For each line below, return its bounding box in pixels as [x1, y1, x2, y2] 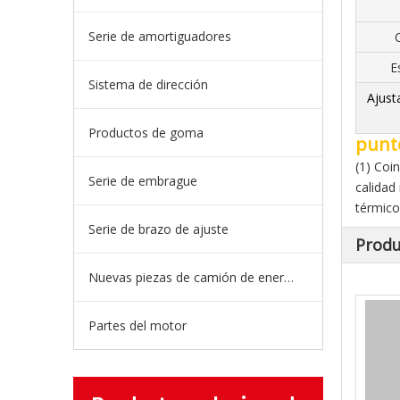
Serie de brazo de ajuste [88, 221, 229, 237]
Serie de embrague [88, 172, 197, 189]
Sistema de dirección [88, 76, 208, 93]
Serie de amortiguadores [88, 28, 231, 45]
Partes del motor [88, 317, 187, 334]
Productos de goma [88, 124, 204, 141]
